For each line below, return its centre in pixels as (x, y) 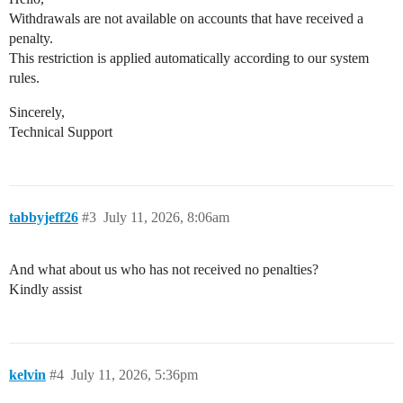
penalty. (31, 38)
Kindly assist (45, 289)
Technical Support (61, 131)
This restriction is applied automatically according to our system (189, 58)
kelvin (27, 374)
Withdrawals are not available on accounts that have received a (186, 18)
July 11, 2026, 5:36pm (134, 374)
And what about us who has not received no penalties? (164, 269)
